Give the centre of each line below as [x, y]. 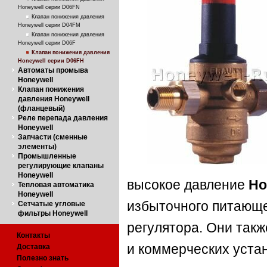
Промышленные [47, 156]
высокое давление [188, 185]
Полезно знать [43, 258]
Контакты [33, 235]
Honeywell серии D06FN [49, 7]
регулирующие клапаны [61, 166]
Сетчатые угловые [52, 204]
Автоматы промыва [53, 70]
